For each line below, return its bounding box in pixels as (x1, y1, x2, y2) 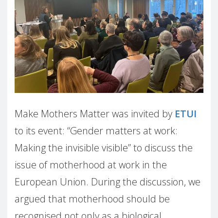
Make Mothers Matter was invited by (15, 107, 175, 121)
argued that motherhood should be (15, 192, 170, 206)
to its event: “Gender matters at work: (15, 124, 178, 138)
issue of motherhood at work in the (15, 158, 167, 172)
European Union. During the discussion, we (15, 175, 200, 189)
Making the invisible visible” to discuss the (15, 141, 193, 155)
